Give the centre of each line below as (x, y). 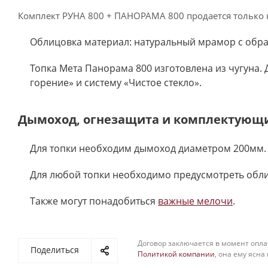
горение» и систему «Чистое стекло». (116, 83)
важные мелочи (195, 201)
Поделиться (55, 250)
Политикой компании (176, 254)
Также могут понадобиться (94, 201)
